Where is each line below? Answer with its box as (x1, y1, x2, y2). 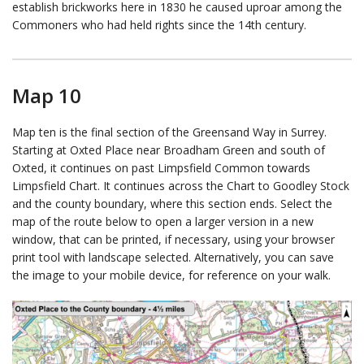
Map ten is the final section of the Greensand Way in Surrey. (12, 124, 327, 141)
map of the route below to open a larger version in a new (12, 214, 314, 230)
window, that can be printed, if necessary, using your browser (12, 232, 335, 248)
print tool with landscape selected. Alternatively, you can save (12, 249, 334, 266)
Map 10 (12, 82, 81, 110)
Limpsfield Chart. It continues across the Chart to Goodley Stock (12, 178, 349, 194)
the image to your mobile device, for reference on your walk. (12, 267, 331, 284)
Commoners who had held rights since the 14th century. (12, 17, 306, 33)
